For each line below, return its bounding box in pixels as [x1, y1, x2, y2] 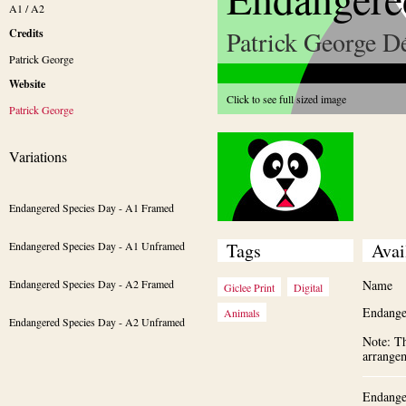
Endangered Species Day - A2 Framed [9, 276, 174, 291]
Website [9, 76, 45, 92]
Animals [224, 305, 260, 320]
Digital [294, 280, 323, 295]
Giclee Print [224, 280, 275, 295]
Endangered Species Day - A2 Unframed [9, 314, 185, 329]
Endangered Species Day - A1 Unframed [9, 238, 185, 253]
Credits [9, 25, 43, 41]
